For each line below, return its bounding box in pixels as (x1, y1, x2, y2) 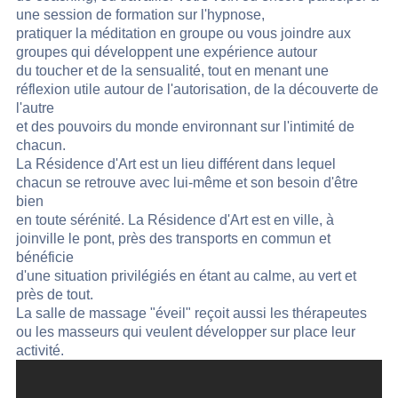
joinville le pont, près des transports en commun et (16, 231, 330, 247)
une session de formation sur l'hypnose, (16, 7, 265, 23)
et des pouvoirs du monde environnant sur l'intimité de (16, 119, 354, 135)
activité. (16, 343, 64, 359)
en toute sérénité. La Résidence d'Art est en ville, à (16, 212, 334, 228)
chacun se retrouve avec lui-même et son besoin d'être (16, 175, 358, 191)
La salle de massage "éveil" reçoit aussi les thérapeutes (16, 306, 367, 322)
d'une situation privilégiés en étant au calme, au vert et (16, 268, 356, 284)
